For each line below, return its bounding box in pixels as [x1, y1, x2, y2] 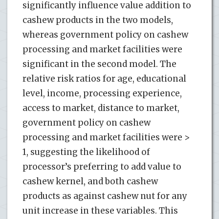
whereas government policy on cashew [22, 29, 188, 40]
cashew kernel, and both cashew [22, 175, 158, 187]
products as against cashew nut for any [22, 190, 187, 201]
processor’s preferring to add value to [22, 161, 181, 172]
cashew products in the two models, [22, 14, 173, 25]
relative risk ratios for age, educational [22, 73, 186, 84]
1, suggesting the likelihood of [22, 146, 150, 157]
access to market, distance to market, [22, 102, 179, 113]
